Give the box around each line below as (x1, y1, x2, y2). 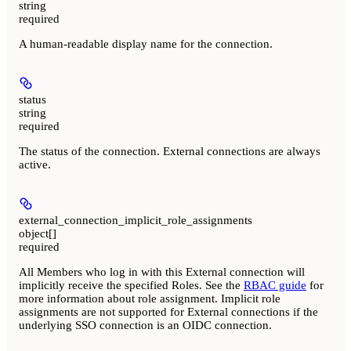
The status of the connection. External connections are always (19, 144, 320, 157)
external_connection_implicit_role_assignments (19, 213, 252, 226)
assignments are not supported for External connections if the (19, 305, 318, 318)
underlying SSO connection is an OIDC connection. (19, 318, 272, 331)
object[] (19, 226, 56, 240)
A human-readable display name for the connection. (19, 37, 273, 50)
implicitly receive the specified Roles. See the (19, 278, 244, 291)
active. (19, 157, 51, 171)
